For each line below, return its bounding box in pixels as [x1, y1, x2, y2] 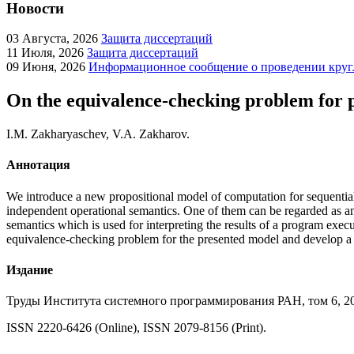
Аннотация [6, 158, 70, 172]
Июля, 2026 [18, 46, 84, 60]
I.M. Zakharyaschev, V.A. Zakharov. [6, 127, 190, 141]
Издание [6, 262, 53, 277]
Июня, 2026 [19, 60, 85, 74]
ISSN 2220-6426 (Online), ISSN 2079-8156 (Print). [6, 321, 266, 335]
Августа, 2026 [19, 32, 98, 46]
